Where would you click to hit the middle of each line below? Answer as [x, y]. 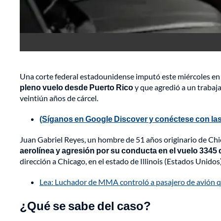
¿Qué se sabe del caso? [85, 206]
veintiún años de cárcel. [59, 98]
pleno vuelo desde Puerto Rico [76, 87]
